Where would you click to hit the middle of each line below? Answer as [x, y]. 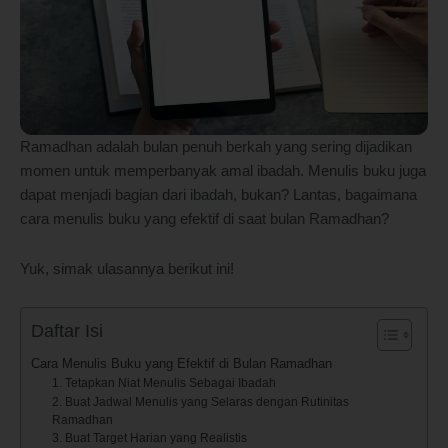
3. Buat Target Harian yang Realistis [149, 437]
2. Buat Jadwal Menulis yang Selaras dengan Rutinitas [200, 401]
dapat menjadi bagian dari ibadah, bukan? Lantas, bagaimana [218, 195]
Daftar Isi [67, 330]
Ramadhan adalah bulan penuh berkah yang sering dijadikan [216, 147]
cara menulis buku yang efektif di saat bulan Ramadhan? [204, 219]
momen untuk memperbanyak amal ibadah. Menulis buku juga [223, 171]
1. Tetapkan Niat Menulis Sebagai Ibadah [163, 382]
